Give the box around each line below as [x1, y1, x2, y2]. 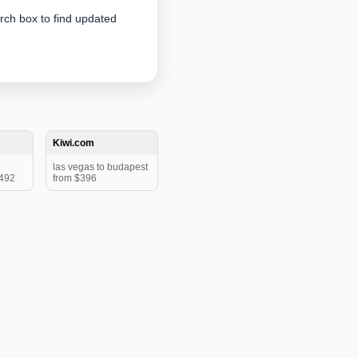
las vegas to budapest [53, 161, 148, 173]
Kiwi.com [53, 137, 94, 149]
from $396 [53, 173, 97, 184]
